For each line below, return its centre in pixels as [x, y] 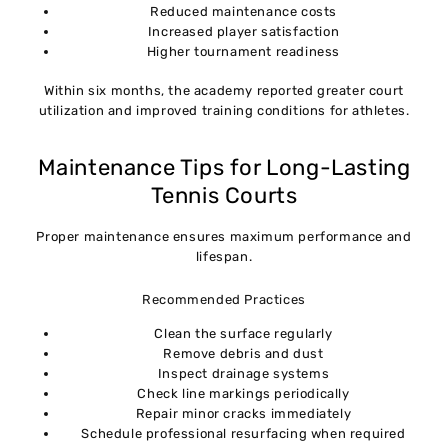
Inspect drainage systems [243, 373]
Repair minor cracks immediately [243, 413]
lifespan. [224, 257]
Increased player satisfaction [243, 31]
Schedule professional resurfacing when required [243, 433]
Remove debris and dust [243, 353]
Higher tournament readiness [243, 51]
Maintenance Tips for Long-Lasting [224, 168]
